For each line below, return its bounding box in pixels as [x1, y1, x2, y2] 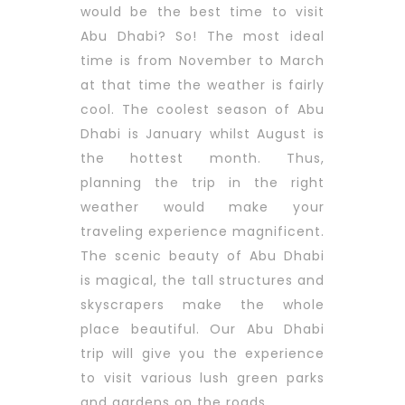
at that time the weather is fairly [80, 76, 325, 95]
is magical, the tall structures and [80, 271, 325, 290]
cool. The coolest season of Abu [80, 100, 325, 119]
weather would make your [80, 198, 325, 217]
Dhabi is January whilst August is [80, 125, 325, 144]
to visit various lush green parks [80, 369, 325, 388]
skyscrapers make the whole [80, 296, 325, 315]
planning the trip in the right [80, 174, 325, 193]
